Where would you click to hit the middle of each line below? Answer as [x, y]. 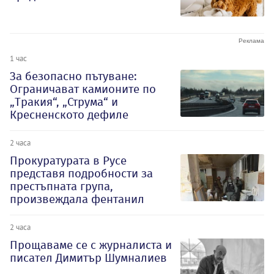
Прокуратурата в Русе [68, 160]
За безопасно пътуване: [73, 76]
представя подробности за [81, 173]
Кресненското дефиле [69, 114]
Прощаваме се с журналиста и [91, 245]
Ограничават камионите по [83, 89]
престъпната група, [61, 186]
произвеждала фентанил [77, 199]
